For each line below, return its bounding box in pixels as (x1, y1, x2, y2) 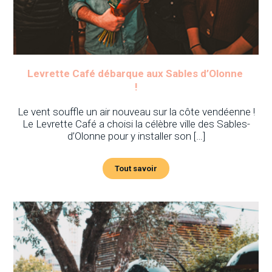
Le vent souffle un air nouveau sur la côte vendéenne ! (17, 105, 255, 118)
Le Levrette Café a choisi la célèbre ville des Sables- (22, 117, 250, 130)
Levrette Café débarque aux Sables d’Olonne (27, 67, 245, 80)
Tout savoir (115, 163, 157, 173)
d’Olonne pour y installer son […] (67, 129, 205, 142)
